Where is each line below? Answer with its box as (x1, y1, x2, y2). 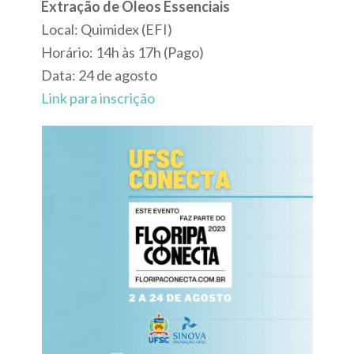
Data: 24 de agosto (41, 66, 158, 84)
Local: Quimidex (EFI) (41, 20, 173, 38)
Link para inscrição (41, 88, 156, 107)
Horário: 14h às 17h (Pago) (41, 43, 205, 61)
